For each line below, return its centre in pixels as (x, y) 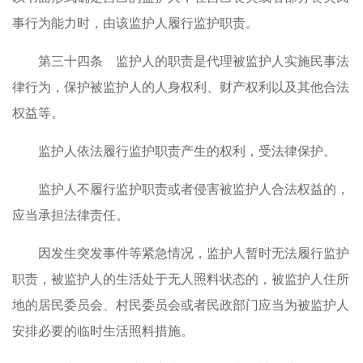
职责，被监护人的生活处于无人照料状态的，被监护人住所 (181, 279)
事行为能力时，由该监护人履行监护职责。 (135, 23)
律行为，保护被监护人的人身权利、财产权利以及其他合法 (181, 87)
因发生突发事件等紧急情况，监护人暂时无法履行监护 (194, 253)
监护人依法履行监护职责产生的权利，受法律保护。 (187, 151)
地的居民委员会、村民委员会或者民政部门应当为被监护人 (181, 305)
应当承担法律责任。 (70, 215)
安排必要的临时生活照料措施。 (103, 331)
